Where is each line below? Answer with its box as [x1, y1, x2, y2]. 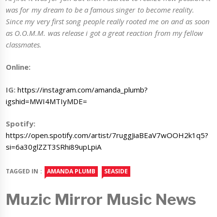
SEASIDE [104, 167, 128, 175]
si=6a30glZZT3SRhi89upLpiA [6, 142, 101, 152]
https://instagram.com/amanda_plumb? [17, 84, 148, 94]
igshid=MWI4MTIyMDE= [6, 96, 87, 106]
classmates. [6, 39, 42, 49]
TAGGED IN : [6, 167, 42, 175]
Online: [6, 62, 31, 72]
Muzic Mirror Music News [6, 189, 196, 209]
